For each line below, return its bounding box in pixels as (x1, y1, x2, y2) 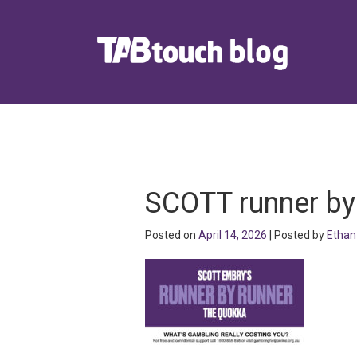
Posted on (145, 229, 198, 241)
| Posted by (267, 229, 327, 241)
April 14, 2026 (198, 229, 267, 241)
